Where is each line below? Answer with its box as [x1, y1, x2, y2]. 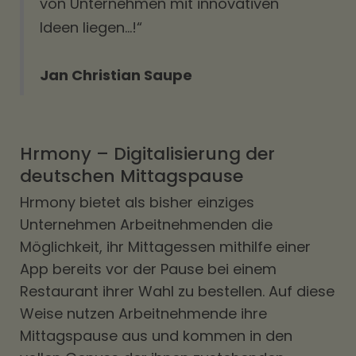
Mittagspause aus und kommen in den [20, 326, 292, 346]
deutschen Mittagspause [20, 164, 243, 188]
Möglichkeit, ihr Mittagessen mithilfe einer [20, 237, 311, 257]
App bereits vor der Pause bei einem [20, 259, 277, 279]
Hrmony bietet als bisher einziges [20, 192, 254, 212]
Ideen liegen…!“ [40, 17, 142, 37]
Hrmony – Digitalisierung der [20, 141, 275, 166]
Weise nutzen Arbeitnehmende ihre [20, 304, 267, 323]
